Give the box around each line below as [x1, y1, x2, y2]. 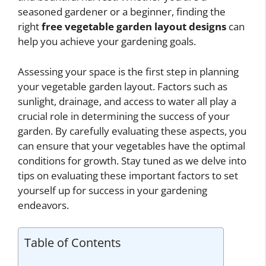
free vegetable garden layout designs [42, 20, 226, 33]
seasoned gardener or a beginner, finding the [18, 5, 226, 18]
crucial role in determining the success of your [18, 109, 230, 123]
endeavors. [18, 198, 69, 212]
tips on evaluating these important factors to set [18, 168, 238, 182]
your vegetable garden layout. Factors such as [18, 79, 227, 93]
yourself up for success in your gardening [18, 183, 207, 197]
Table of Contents [24, 234, 121, 251]
